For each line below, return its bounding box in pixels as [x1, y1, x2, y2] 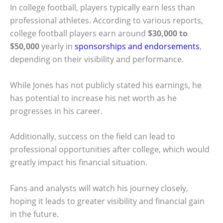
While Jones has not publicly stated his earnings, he [10, 79, 202, 91]
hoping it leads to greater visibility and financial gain [10, 196, 205, 207]
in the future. [10, 209, 59, 220]
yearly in [39, 41, 75, 52]
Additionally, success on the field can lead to [10, 131, 175, 142]
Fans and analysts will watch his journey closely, [10, 183, 188, 194]
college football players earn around [10, 28, 148, 39]
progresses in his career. [10, 105, 103, 116]
